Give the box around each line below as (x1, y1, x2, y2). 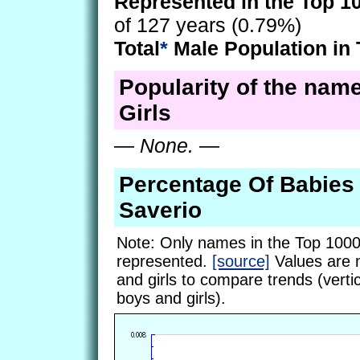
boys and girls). (117, 288, 227, 307)
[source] (212, 252, 271, 270)
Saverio (118, 197, 202, 223)
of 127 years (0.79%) (114, 14, 301, 37)
